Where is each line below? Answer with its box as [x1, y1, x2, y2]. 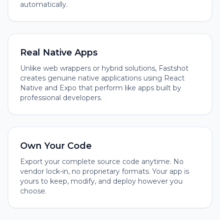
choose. [20, 187, 47, 195]
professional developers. [20, 93, 102, 102]
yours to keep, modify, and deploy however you [20, 177, 183, 186]
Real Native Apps [20, 47, 98, 58]
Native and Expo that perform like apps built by [20, 83, 181, 92]
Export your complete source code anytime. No [20, 157, 184, 166]
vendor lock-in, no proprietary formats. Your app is [20, 167, 189, 176]
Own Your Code [20, 140, 92, 151]
